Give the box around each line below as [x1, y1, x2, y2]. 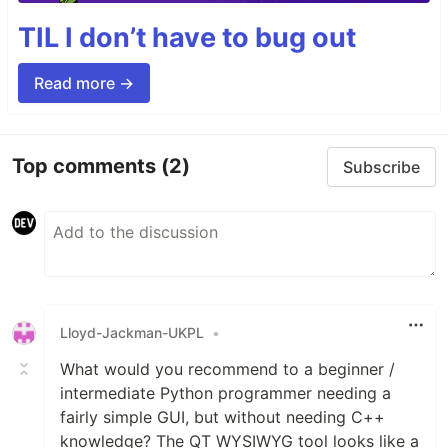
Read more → [34, 72, 134, 93]
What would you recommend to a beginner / [60, 358, 395, 379]
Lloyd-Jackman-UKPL [60, 324, 204, 342]
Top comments [12, 154, 161, 179]
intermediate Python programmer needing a [60, 382, 391, 403]
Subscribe [343, 156, 420, 177]
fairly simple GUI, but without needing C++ [60, 406, 385, 427]
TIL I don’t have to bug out [18, 20, 356, 54]
